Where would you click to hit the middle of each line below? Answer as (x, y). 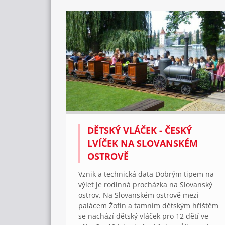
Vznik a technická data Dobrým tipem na (146, 174)
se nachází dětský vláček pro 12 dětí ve (143, 216)
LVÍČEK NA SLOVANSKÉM (143, 143)
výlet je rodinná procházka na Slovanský (145, 184)
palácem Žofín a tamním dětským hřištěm (148, 205)
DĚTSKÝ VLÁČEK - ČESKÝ (140, 130)
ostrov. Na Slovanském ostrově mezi (139, 195)
